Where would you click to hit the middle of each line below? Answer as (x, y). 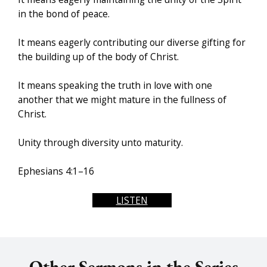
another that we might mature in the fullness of (122, 100)
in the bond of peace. (64, 14)
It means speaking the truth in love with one (115, 86)
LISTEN (132, 201)
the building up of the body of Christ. (98, 57)
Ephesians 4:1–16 (56, 171)
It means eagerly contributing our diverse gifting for (132, 43)
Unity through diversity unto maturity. (100, 143)
